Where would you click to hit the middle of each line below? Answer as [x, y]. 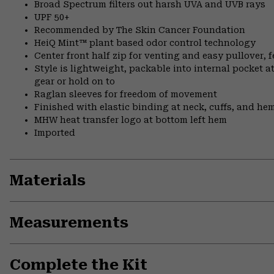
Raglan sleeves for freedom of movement [126, 94]
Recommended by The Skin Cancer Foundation [140, 30]
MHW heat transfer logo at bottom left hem [131, 120]
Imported [55, 133]
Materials [48, 181]
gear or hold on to [75, 82]
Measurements [69, 223]
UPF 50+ [52, 17]
